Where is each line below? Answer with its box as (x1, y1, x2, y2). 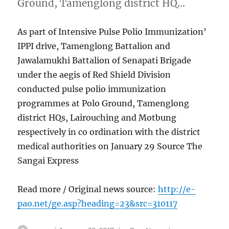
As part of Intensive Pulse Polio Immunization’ (17, 27, 207, 37)
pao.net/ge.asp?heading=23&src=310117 (17, 198, 178, 209)
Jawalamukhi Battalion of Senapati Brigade (17, 55, 192, 66)
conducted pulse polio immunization (17, 84, 167, 95)
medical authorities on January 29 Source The (17, 141, 203, 152)
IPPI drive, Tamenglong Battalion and (17, 41, 171, 52)
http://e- (158, 184, 196, 195)
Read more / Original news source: (17, 184, 158, 195)
